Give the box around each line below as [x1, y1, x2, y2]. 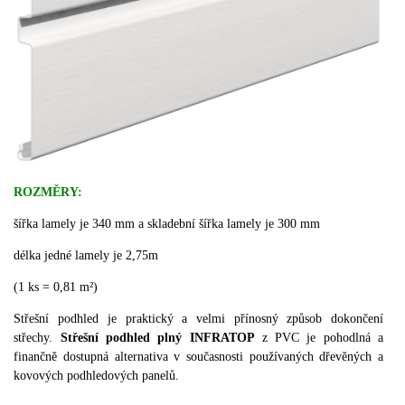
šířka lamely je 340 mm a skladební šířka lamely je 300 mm [14, 216, 321, 231]
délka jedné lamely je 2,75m [14, 248, 159, 262]
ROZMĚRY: [14, 184, 83, 199]
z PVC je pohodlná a [254, 330, 384, 344]
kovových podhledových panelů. [14, 368, 180, 382]
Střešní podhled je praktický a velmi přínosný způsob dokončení [14, 311, 384, 325]
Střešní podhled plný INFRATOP [60, 330, 255, 344]
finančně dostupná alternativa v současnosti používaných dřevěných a [14, 349, 384, 363]
